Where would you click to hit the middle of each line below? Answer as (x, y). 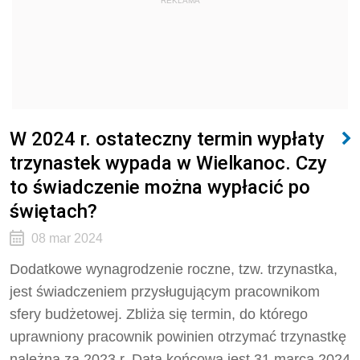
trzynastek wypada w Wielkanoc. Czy (168, 163)
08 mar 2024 (67, 238)
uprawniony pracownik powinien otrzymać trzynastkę (178, 337)
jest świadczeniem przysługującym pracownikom (165, 292)
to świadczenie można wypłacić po (160, 187)
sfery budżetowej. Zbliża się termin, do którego (159, 314)
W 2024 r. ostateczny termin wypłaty (167, 139)
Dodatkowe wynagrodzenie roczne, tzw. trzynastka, (174, 269)
